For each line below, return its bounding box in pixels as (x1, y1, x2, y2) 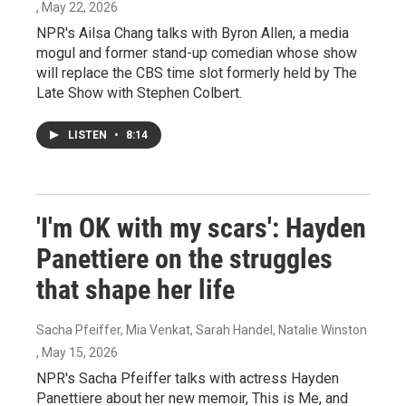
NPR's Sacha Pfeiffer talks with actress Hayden (36, 370, 339, 387)
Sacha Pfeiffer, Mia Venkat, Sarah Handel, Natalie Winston (36, 323, 367, 337)
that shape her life (36, 274, 235, 305)
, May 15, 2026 (36, 345, 118, 360)
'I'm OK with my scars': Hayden (36, 212, 366, 244)
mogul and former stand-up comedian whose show (36, 44, 357, 62)
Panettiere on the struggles (36, 243, 333, 275)
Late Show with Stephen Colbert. (36, 84, 242, 101)
